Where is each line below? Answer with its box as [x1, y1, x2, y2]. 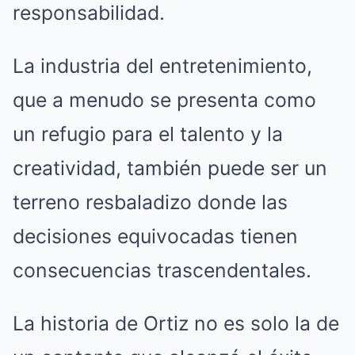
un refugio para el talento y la [13, 122, 283, 147]
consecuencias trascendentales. [13, 258, 311, 283]
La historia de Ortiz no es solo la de [13, 311, 339, 336]
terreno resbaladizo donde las [13, 190, 288, 215]
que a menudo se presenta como [13, 88, 316, 113]
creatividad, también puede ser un [13, 156, 327, 181]
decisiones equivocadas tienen [13, 224, 298, 249]
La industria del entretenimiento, [13, 54, 312, 78]
